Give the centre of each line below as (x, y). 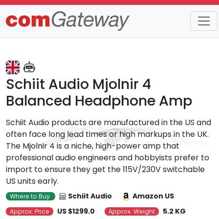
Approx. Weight (132, 211)
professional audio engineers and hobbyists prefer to (108, 158)
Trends (19, 29)
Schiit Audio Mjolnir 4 (78, 84)
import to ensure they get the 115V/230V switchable (105, 169)
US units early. (32, 181)
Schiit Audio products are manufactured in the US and (109, 122)
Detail (56, 29)
